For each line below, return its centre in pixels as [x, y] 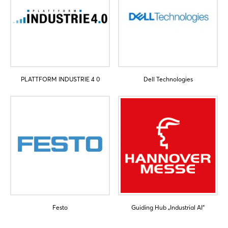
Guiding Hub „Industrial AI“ [168, 207]
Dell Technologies [168, 79]
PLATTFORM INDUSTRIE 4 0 [60, 79]
